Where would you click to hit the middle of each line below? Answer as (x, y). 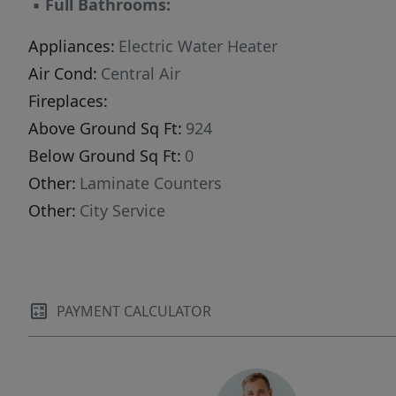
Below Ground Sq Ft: (105, 156)
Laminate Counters (151, 183)
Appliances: (72, 46)
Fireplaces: (68, 101)
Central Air (141, 74)
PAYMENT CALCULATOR (134, 312)
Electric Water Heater (198, 46)
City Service (122, 211)
